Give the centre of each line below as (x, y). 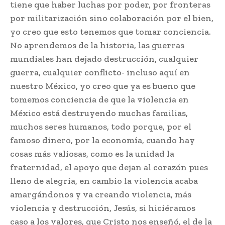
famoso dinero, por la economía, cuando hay (102, 140)
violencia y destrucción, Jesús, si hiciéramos (103, 208)
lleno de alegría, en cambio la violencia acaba (104, 181)
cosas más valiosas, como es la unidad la (92, 154)
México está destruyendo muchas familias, (99, 113)
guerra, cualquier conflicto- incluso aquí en (100, 73)
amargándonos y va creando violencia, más (101, 195)
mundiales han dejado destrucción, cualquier (104, 59)
